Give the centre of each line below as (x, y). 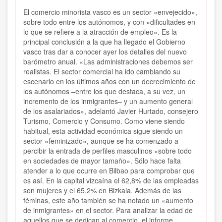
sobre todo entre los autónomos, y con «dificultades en (109, 22)
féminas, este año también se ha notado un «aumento (108, 200)
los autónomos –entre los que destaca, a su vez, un (104, 91)
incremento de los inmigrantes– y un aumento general (108, 101)
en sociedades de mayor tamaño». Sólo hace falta (102, 161)
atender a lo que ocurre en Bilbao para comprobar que (109, 171)
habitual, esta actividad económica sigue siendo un (103, 131)
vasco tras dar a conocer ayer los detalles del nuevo (105, 52)
